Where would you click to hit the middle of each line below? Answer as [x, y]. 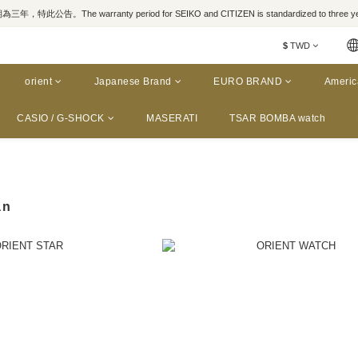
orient [38, 82]
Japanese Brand [133, 82]
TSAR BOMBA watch [277, 118]
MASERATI [172, 118]
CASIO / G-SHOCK [61, 118]
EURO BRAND [248, 82]
